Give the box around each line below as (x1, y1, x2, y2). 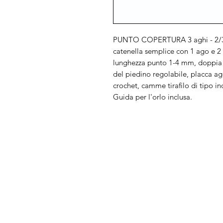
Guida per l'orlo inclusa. (113, 92, 192, 102)
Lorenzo (22, 189, 87, 213)
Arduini (22, 164, 88, 188)
